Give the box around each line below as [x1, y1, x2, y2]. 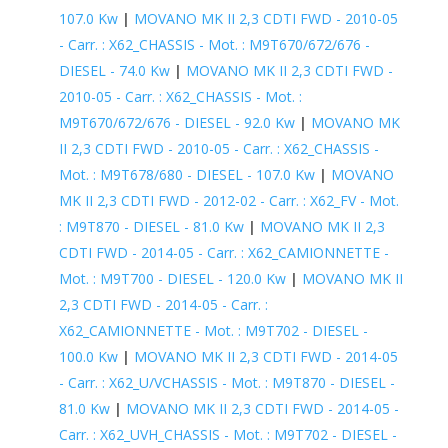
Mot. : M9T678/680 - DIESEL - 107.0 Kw [58, 164, 315, 184]
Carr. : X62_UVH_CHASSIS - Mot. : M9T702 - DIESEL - [58, 424, 397, 444]
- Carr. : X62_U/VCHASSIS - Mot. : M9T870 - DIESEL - [58, 372, 395, 392]
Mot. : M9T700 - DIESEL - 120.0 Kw [58, 268, 286, 288]
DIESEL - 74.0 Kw [58, 60, 170, 80]
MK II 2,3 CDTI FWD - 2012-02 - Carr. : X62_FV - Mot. [58, 190, 399, 210]
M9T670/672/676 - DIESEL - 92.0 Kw [58, 112, 295, 132]
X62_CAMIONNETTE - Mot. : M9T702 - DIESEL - [58, 320, 368, 340]
